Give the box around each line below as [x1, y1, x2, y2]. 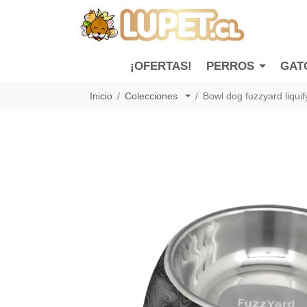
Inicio [90, 90, 112, 102]
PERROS [206, 60, 255, 73]
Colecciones [125, 90, 180, 102]
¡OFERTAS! [130, 60, 193, 73]
